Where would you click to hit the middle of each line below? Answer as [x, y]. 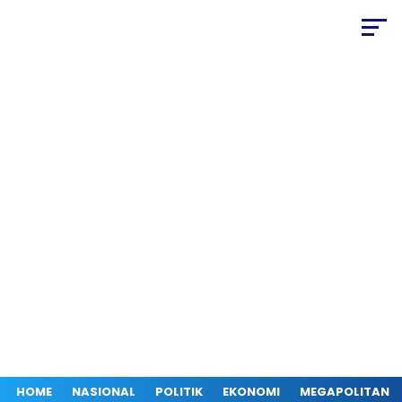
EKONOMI [251, 392]
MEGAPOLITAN [345, 392]
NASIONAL [104, 392]
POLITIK [179, 392]
